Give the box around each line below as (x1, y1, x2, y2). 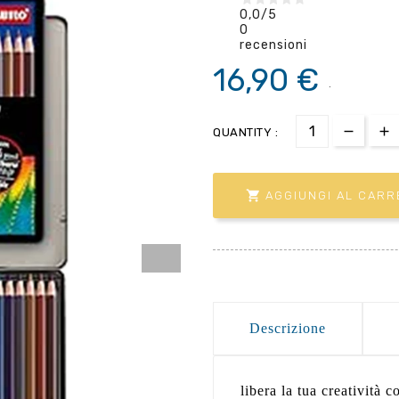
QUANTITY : (213, 125, 278, 139)
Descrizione (249, 320, 326, 336)
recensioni (240, 37, 307, 53)
